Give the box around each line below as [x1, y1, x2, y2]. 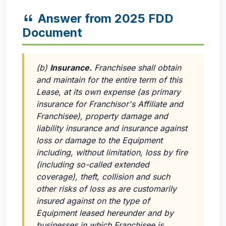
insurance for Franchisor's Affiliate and [36, 99, 183, 109]
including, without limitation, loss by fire [36, 147, 188, 158]
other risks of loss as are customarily [36, 184, 177, 194]
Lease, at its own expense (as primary [36, 87, 181, 97]
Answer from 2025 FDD [38, 11, 174, 26]
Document [22, 25, 82, 40]
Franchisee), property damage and [36, 111, 168, 122]
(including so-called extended [36, 159, 149, 170]
